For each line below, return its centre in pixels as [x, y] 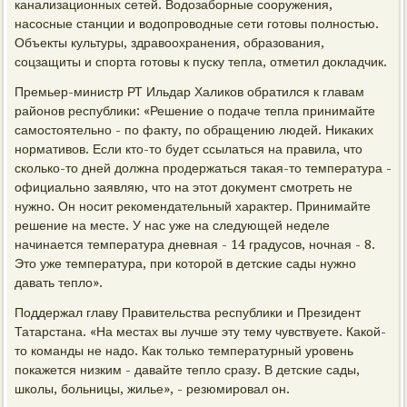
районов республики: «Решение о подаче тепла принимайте [195, 111]
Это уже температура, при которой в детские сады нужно [186, 263]
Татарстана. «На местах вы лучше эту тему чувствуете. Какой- [201, 332]
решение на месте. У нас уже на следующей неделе [173, 225]
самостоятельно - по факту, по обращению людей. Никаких [194, 130]
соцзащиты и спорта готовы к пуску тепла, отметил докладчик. [201, 62]
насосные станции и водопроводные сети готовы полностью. [197, 24]
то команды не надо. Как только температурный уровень [184, 351]
